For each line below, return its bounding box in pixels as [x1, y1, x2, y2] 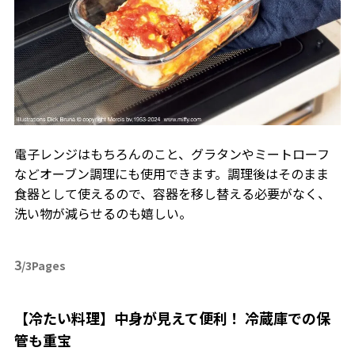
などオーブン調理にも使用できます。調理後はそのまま [13, 163, 329, 183]
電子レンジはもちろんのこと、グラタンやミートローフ [13, 143, 330, 163]
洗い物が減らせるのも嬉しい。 [13, 203, 192, 223]
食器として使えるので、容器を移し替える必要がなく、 [13, 183, 330, 203]
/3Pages [21, 257, 66, 273]
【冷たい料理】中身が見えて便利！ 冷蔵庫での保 [13, 307, 330, 328]
